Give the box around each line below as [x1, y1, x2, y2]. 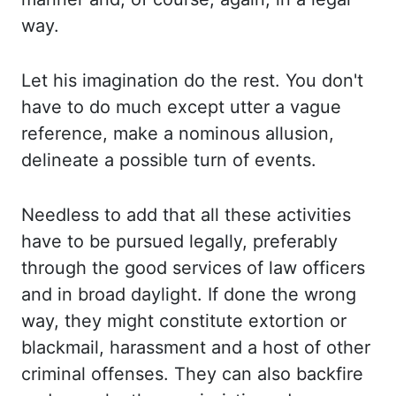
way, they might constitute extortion [21, 310, 330, 331]
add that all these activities [126, 204, 351, 225]
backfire [296, 363, 363, 385]
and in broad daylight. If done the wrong [21, 284, 356, 305]
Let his [21, 70, 82, 91]
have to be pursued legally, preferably [21, 231, 338, 252]
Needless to [21, 204, 126, 225]
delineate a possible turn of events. [21, 149, 316, 171]
